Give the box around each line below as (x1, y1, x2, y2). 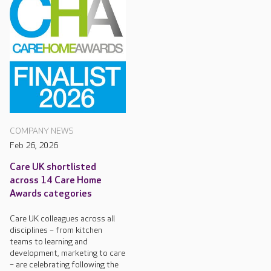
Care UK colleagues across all (10, 214, 115, 224)
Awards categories (10, 188, 92, 200)
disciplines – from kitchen (10, 225, 102, 236)
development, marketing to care (10, 248, 125, 259)
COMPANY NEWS (10, 126, 74, 137)
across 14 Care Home (10, 175, 102, 187)
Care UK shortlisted (10, 162, 96, 174)
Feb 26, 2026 (10, 140, 58, 151)
